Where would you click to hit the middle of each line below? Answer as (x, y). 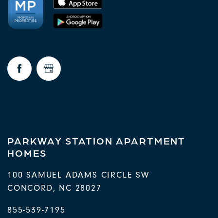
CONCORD (30, 188)
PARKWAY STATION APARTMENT (96, 140)
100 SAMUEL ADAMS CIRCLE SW (79, 175)
